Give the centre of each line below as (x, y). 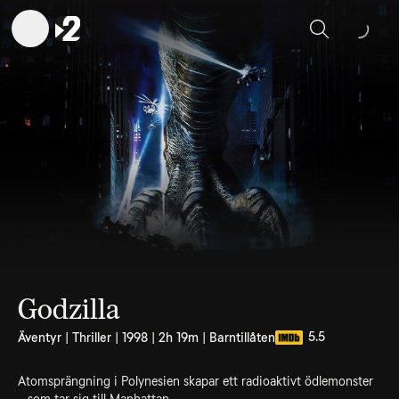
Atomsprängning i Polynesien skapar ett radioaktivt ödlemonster (195, 381)
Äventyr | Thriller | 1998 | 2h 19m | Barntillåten (147, 338)
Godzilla (69, 309)
